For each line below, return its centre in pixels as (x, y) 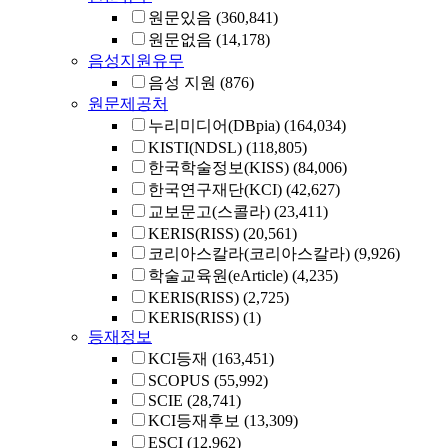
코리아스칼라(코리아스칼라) (249, 253)
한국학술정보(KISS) (218, 167)
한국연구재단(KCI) (215, 189)
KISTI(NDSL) (195, 147)
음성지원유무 (136, 60)
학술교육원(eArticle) (218, 275)
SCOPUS (179, 380)
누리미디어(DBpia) (214, 125)
